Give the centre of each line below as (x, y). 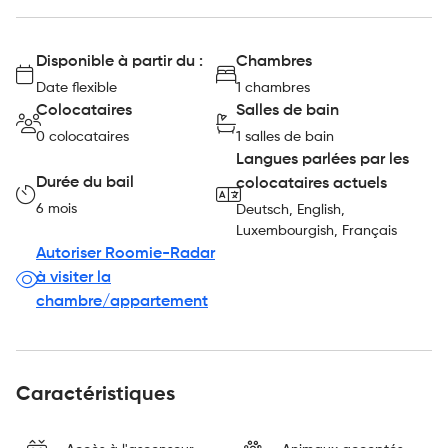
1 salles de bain (285, 137)
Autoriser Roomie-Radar (125, 254)
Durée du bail (85, 182)
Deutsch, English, (290, 210)
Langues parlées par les (322, 160)
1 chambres (273, 88)
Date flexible (76, 88)
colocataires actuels (311, 184)
